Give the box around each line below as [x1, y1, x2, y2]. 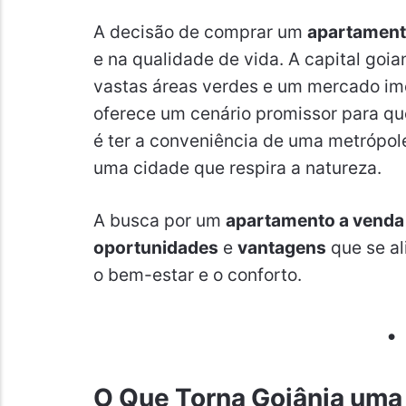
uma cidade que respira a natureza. [92, 156, 382, 179]
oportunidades [92, 236, 218, 258]
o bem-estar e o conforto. [92, 263, 302, 285]
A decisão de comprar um [92, 20, 307, 43]
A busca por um [92, 208, 226, 231]
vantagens [237, 236, 326, 258]
